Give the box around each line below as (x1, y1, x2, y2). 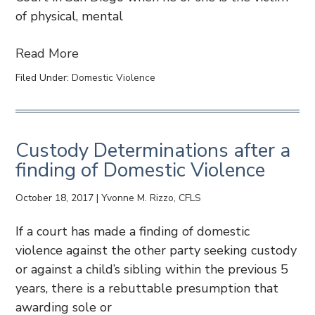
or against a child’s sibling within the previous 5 (15, 261, 289, 278)
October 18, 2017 (15, 191, 94, 205)
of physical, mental (15, 8, 124, 25)
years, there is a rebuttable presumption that (15, 280, 279, 297)
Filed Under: (15, 71, 72, 84)
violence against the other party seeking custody (15, 242, 297, 259)
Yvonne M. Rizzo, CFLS (101, 191, 202, 205)
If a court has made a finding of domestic (15, 223, 250, 240)
